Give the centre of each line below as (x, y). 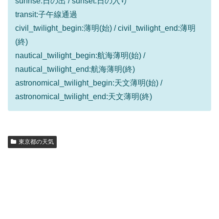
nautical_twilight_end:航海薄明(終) (75, 69)
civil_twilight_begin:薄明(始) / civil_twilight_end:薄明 (105, 28)
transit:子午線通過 (46, 14)
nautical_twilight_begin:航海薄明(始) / (80, 55)
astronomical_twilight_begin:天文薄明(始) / (89, 83)
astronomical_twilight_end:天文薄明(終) (84, 96)
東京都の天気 (36, 142)
